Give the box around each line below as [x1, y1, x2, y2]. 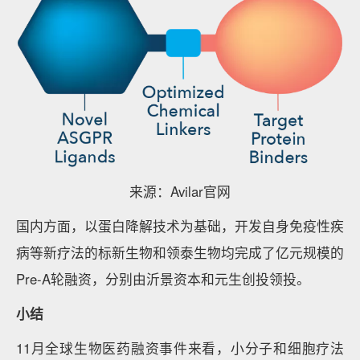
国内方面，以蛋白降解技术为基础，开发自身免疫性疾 [16, 216, 344, 236]
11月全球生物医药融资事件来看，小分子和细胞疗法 [16, 338, 344, 358]
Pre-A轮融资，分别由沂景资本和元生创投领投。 [16, 269, 310, 289]
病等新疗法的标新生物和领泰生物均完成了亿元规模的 [16, 243, 344, 263]
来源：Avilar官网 [129, 182, 231, 202]
